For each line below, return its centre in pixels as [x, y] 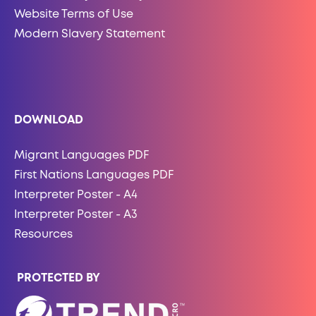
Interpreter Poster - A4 [76, 195]
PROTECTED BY [57, 279]
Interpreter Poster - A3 [76, 215]
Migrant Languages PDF [81, 156]
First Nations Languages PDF [94, 176]
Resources [43, 235]
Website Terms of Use [74, 15]
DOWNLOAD [49, 121]
